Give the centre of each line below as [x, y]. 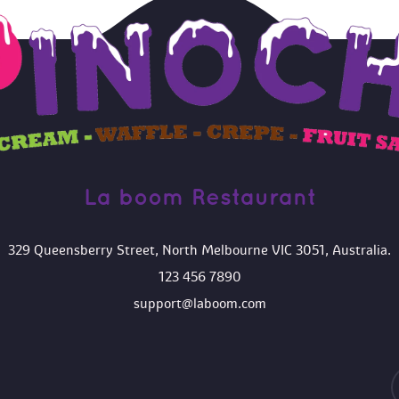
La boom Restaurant [199, 198]
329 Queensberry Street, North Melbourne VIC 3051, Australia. [199, 250]
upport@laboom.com [199, 304]
